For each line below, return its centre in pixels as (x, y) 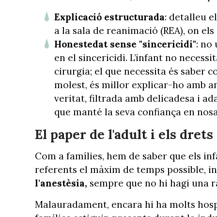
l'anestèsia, (61, 183)
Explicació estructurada (109, 17)
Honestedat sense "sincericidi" (125, 44)
